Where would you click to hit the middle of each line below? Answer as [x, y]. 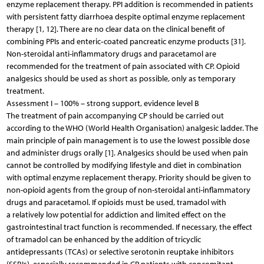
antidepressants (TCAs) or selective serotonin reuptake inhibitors [120, 252]
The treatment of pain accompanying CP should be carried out [115, 115]
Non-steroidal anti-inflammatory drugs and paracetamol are [111, 54]
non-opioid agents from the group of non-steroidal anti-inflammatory [128, 190]
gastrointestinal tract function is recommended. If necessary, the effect [129, 227]
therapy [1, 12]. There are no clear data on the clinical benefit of [115, 29]
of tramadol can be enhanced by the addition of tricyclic [103, 239]
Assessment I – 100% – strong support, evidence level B [103, 103]
